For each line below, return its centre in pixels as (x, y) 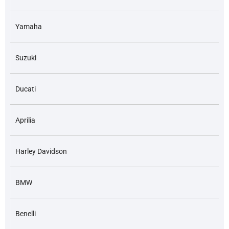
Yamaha (28, 27)
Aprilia (25, 120)
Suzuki (26, 58)
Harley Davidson (41, 152)
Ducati (25, 89)
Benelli (25, 214)
